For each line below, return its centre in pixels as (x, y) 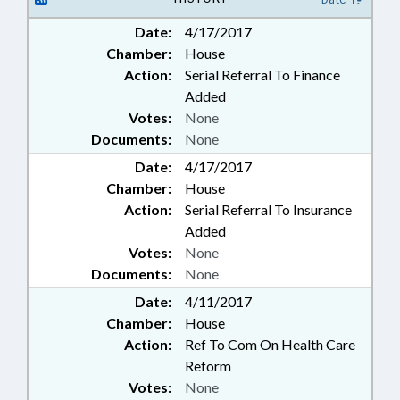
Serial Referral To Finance (262, 75)
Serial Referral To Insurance (268, 209)
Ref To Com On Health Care (270, 344)
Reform (208, 366)
